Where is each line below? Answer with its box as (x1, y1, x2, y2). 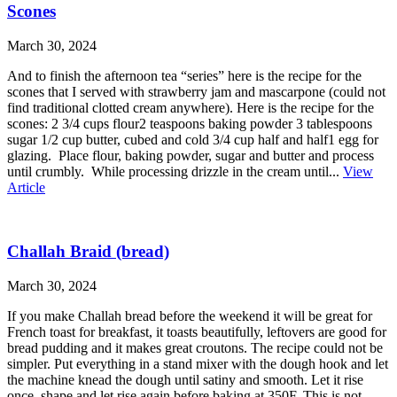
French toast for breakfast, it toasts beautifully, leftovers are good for (7, 324, 386, 340)
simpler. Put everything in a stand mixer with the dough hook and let (7, 356, 388, 372)
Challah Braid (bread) (7, 242, 169, 261)
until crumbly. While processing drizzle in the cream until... (7, 163, 343, 179)
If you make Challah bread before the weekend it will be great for (7, 308, 372, 324)
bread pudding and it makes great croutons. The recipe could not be (7, 340, 383, 356)
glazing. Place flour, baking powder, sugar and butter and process (7, 147, 374, 163)
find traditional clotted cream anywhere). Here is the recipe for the (7, 99, 374, 115)
